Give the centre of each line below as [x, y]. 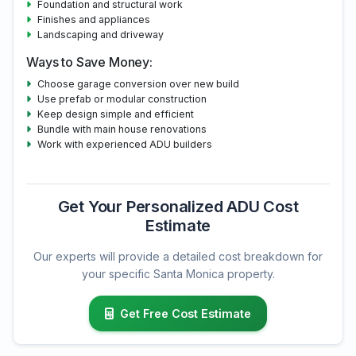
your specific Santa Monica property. [178, 274]
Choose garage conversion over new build [138, 84]
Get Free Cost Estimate [186, 314]
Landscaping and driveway [101, 35]
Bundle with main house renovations [122, 130]
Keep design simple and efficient [116, 114]
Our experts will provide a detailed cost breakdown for [178, 257]
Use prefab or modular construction [122, 99]
